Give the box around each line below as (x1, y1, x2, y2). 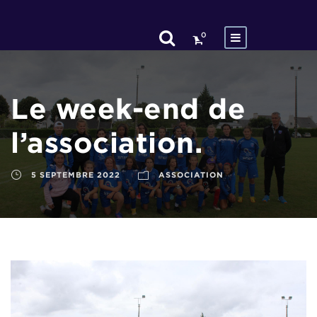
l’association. (11, 127, 202, 158)
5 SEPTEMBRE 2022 (31, 171, 120, 179)
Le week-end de (11, 93, 246, 125)
